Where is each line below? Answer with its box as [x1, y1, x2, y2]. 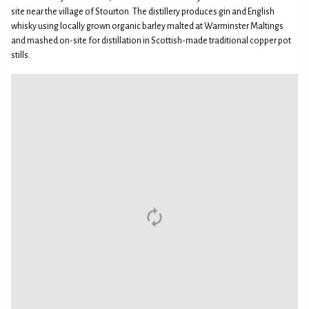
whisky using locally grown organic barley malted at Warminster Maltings [11, 21, 283, 31]
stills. [11, 50, 30, 60]
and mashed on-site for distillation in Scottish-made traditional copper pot [11, 35, 291, 46]
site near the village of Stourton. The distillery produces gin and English [11, 6, 275, 17]
